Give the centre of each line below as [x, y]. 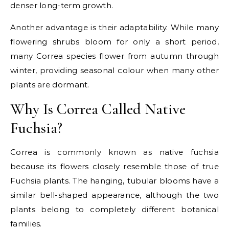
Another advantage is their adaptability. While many [114, 27]
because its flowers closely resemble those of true [114, 166]
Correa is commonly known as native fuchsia [114, 152]
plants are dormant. [50, 85]
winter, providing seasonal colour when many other [114, 70]
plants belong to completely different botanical [114, 209]
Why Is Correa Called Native [98, 109]
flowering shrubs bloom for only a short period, [114, 42]
